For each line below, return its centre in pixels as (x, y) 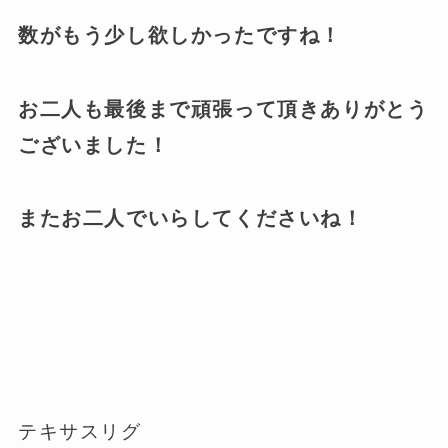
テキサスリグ (79, 432)
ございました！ (93, 144)
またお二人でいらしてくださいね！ (190, 218)
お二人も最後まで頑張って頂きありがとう (223, 108)
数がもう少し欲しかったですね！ (180, 35)
